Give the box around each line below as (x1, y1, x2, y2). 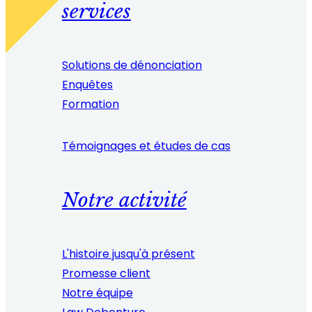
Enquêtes (61, 76, 113, 93)
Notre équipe (61, 285, 133, 302)
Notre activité (61, 188, 187, 213)
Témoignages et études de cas (61, 137, 231, 154)
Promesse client (61, 265, 150, 282)
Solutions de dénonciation (61, 56, 202, 73)
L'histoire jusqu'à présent (61, 246, 195, 263)
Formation (61, 95, 119, 112)
